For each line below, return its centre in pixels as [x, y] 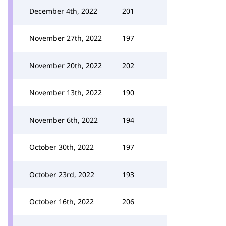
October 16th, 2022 [62, 202]
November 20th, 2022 [66, 65]
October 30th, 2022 [62, 147]
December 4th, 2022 [63, 11]
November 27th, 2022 [66, 38]
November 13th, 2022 [66, 93]
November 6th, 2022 [64, 120]
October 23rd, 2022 [62, 174]
